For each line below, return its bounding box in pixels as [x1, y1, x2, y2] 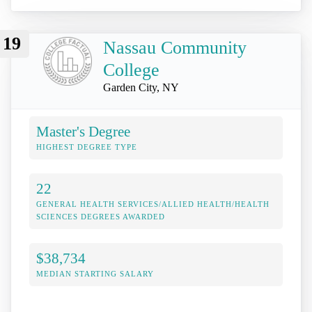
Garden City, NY [103, 81, 179, 94]
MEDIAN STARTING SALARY [36, 270, 154, 279]
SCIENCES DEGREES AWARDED [36, 212, 165, 221]
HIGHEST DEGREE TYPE [36, 143, 137, 152]
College [103, 60, 159, 81]
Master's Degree [36, 123, 130, 140]
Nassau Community [103, 38, 247, 58]
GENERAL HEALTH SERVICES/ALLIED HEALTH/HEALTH [36, 200, 270, 209]
